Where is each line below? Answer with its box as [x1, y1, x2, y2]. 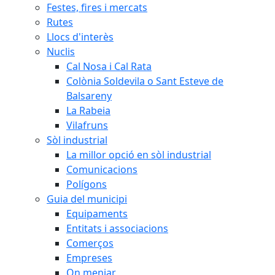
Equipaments [66, 207, 128, 220]
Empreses [66, 251, 112, 265]
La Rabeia [66, 104, 110, 117]
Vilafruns [66, 118, 108, 132]
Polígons [66, 177, 107, 191]
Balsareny [66, 89, 112, 103]
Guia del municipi [47, 192, 127, 206]
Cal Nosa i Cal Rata [66, 60, 152, 73]
